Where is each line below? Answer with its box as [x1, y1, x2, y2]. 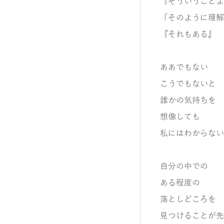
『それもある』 [160, 30, 216, 39]
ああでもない [160, 63, 208, 72]
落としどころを [160, 195, 216, 204]
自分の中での [160, 162, 208, 171]
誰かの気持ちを [160, 96, 216, 105]
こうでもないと [160, 79, 216, 88]
